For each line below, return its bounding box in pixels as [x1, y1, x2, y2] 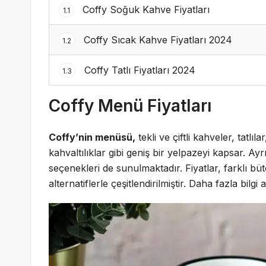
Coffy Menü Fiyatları [49, 95, 212, 116]
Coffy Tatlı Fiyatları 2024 [81, 64, 195, 76]
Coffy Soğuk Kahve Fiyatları [80, 3, 210, 15]
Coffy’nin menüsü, [49, 131, 135, 143]
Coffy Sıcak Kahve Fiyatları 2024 [81, 33, 232, 46]
